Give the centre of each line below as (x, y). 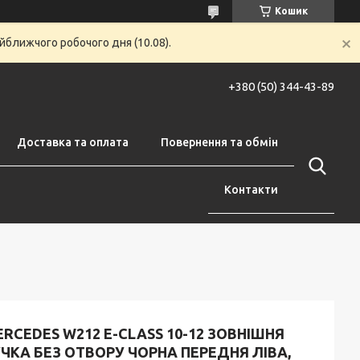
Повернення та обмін (219, 142)
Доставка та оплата (73, 142)
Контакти (251, 190)
